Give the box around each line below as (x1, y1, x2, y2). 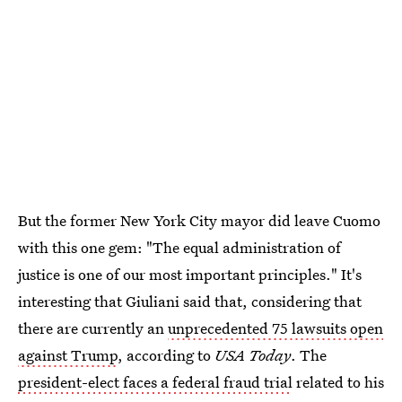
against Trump (18, 344, 118, 365)
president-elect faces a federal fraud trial (18, 371, 293, 392)
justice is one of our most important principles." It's (18, 263, 362, 284)
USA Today (214, 344, 291, 365)
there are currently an (18, 317, 168, 338)
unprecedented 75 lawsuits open (168, 317, 383, 338)
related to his (293, 371, 384, 392)
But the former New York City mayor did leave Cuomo (18, 209, 380, 231)
